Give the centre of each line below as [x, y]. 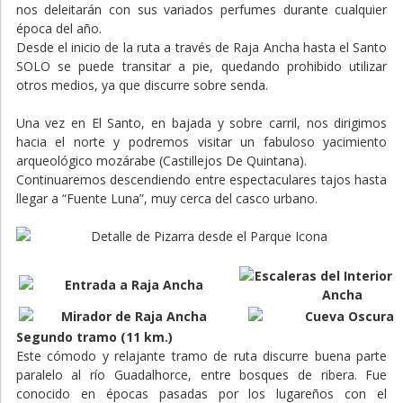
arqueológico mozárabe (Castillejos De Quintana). [161, 161]
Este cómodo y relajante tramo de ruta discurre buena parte [201, 356]
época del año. [58, 29]
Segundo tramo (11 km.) [94, 337]
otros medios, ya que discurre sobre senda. [142, 85]
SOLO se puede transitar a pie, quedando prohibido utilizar [201, 67]
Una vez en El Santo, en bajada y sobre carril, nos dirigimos [201, 123]
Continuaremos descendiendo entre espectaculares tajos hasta [201, 180]
